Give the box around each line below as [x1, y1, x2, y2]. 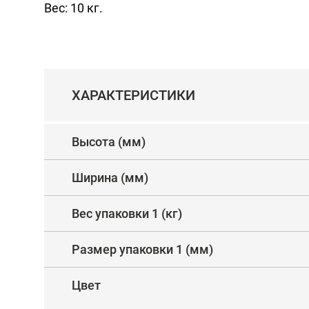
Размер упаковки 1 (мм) [72, 242, 213, 257]
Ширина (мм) [72, 170, 148, 185]
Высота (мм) [72, 134, 146, 149]
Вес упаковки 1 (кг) [72, 206, 182, 221]
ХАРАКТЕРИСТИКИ [72, 87, 195, 103]
